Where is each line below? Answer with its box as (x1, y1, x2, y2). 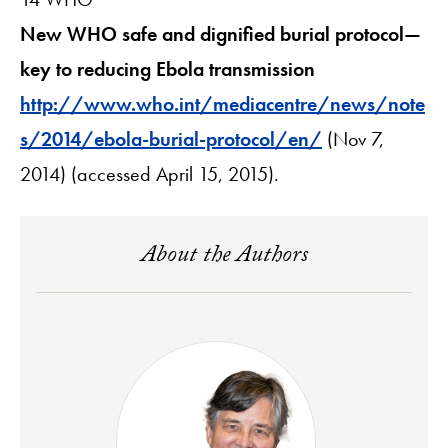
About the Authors (140, 236, 308, 278)
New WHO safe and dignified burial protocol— (20, 20, 421, 47)
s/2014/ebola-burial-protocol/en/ (20, 125, 322, 152)
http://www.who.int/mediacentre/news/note (20, 90, 425, 117)
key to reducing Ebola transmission (20, 55, 315, 82)
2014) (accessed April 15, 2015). (20, 160, 279, 187)
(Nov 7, (322, 125, 384, 152)
